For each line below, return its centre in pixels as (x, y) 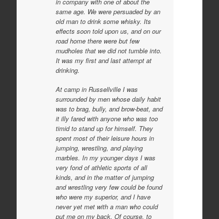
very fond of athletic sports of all (101, 167)
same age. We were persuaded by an (108, 11)
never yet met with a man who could (107, 207)
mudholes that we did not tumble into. (109, 50)
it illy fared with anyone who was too (107, 119)
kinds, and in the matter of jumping (105, 177)
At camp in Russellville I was (97, 89)
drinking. (67, 70)
